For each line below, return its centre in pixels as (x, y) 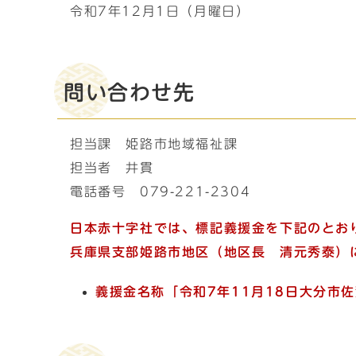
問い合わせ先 (130, 92)
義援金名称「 (137, 292)
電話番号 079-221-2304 (161, 192)
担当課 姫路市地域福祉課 (154, 144)
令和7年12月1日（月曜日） (160, 11)
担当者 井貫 (112, 168)
